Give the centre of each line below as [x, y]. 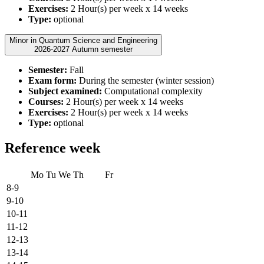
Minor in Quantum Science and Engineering [83, 41]
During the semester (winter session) [145, 81]
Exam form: [52, 81]
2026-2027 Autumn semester [102, 49]
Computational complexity [152, 91]
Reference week [52, 148]
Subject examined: [65, 91]
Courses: [46, 102]
